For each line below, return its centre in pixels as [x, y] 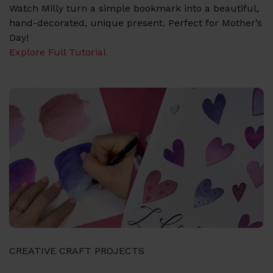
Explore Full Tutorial [59, 52]
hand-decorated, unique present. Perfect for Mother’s [136, 23]
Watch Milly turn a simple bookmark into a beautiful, [134, 8]
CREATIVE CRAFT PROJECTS [77, 251]
